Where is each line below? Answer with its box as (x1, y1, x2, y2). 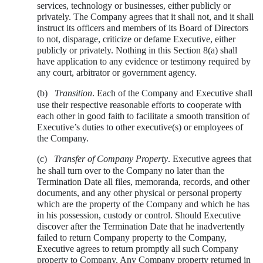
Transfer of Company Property (54, 153, 168, 164)
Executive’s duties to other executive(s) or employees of (37, 122, 243, 132)
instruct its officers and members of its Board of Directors (37, 22, 248, 33)
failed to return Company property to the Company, (37, 232, 227, 242)
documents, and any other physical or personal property (37, 187, 242, 198)
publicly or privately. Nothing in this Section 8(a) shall (37, 45, 237, 55)
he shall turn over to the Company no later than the (37, 165, 224, 176)
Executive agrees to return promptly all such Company (37, 243, 238, 254)
